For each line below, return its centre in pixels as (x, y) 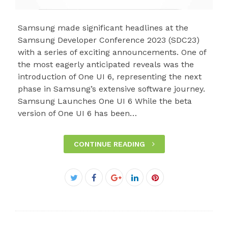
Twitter (87, 190)
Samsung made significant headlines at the (103, 28)
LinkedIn (151, 190)
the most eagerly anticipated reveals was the (106, 65)
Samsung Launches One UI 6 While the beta (105, 101)
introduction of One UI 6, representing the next (110, 77)
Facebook (114, 178)
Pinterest (172, 190)
